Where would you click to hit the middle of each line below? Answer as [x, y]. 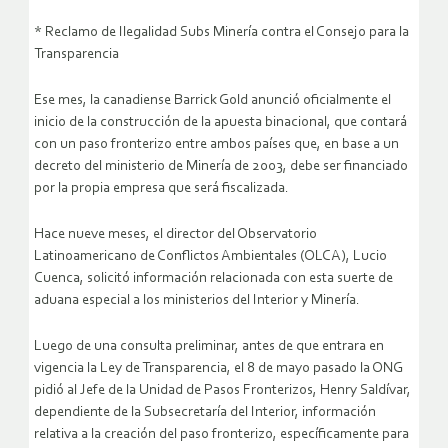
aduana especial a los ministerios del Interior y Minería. [197, 301]
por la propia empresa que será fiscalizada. [161, 189]
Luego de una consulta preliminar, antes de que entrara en [209, 347]
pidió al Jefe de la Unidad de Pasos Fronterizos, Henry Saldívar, [222, 391]
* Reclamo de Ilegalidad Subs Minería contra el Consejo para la [221, 33]
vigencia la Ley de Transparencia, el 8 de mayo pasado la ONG [218, 369]
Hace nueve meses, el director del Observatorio [175, 235]
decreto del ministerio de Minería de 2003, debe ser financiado [221, 167]
